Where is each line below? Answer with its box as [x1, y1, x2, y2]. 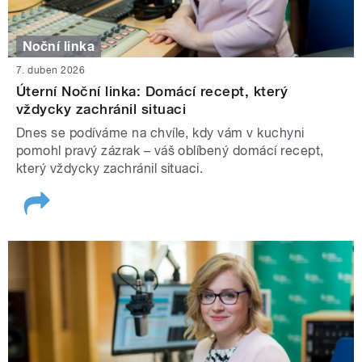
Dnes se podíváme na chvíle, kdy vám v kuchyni [16, 125, 305, 141]
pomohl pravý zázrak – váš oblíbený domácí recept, [16, 143, 324, 159]
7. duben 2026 [16, 65, 86, 77]
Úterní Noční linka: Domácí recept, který [16, 83, 288, 100]
